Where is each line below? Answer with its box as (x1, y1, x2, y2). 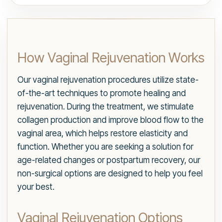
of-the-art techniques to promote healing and (17, 88, 186, 99)
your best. (17, 182, 55, 192)
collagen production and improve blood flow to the (17, 115, 204, 125)
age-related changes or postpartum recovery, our (17, 155, 200, 166)
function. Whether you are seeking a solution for (17, 142, 193, 152)
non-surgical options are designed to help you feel (17, 168, 203, 179)
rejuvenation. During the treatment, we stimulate (17, 102, 194, 112)
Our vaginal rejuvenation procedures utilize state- (17, 75, 199, 85)
